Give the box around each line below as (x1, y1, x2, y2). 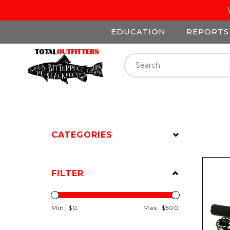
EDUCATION (111, 27, 166, 36)
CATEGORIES (51, 130, 112, 140)
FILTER (51, 168, 84, 178)
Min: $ (51, 204, 72, 212)
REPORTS (186, 27, 229, 36)
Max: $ (143, 204, 165, 212)
